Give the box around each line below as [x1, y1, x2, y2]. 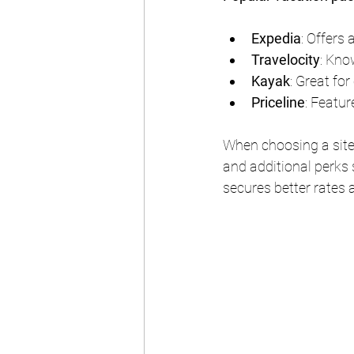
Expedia [251, 30, 301, 47]
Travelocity [251, 51, 320, 69]
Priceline [251, 94, 305, 111]
